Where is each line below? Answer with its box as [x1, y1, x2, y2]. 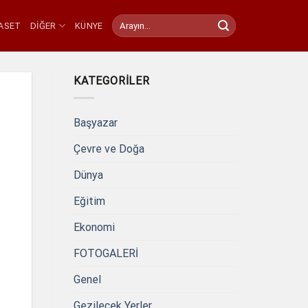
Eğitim [74, 194, 105, 208]
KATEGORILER [74, 74, 150, 87]
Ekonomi [74, 220, 115, 234]
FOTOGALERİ [74, 246, 138, 260]
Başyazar [74, 115, 118, 129]
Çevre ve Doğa [74, 142, 144, 155]
